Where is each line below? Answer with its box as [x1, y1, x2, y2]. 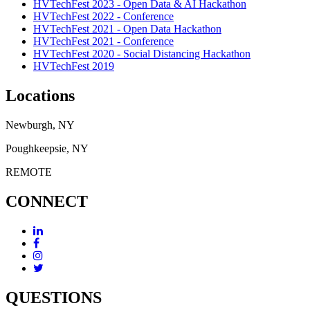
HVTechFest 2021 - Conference [33, 35, 174, 48]
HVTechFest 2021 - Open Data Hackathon [33, 23, 221, 35]
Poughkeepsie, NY [6, 143, 89, 155]
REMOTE [6, 166, 52, 179]
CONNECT [6, 192, 88, 210]
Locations [6, 86, 75, 105]
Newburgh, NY [6, 119, 75, 131]
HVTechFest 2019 [33, 60, 114, 73]
